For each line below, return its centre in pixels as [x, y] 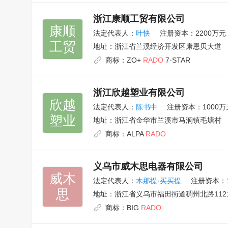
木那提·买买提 [159, 181]
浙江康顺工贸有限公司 [139, 19]
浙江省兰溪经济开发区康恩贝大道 [168, 46]
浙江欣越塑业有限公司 [139, 93]
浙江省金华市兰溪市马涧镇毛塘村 [168, 120]
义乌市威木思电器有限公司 [148, 166]
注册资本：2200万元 [193, 33]
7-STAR [177, 60]
